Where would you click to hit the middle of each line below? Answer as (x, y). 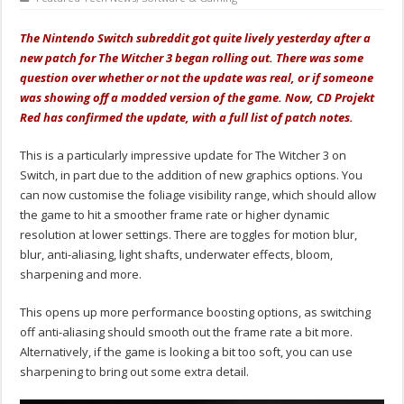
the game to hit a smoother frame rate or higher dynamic (175, 215)
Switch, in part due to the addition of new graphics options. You (192, 175)
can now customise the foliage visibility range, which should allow (198, 195)
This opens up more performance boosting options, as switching (196, 312)
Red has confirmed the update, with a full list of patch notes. (188, 118)
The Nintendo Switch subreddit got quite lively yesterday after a (196, 38)
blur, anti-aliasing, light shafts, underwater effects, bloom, (177, 255)
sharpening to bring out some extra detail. (135, 372)
